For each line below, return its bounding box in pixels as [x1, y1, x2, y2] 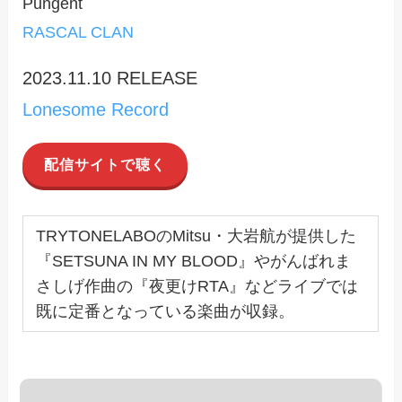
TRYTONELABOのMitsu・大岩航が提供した [35, 226, 356, 245]
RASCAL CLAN [22, 22, 135, 41]
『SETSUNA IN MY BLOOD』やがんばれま [35, 251, 351, 270]
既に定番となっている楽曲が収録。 [35, 301, 294, 320]
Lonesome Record [22, 99, 170, 119]
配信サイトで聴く [44, 156, 167, 173]
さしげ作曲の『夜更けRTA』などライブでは [35, 276, 358, 295]
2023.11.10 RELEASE [22, 67, 198, 88]
